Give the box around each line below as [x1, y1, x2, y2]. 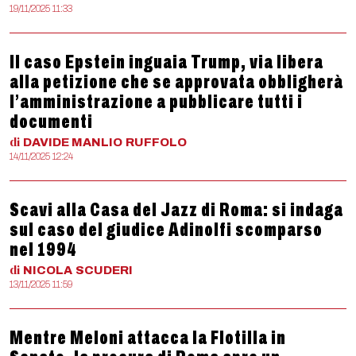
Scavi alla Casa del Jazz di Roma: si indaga [10, 199, 343, 220]
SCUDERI [75, 264, 133, 277]
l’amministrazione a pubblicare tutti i [10, 91, 303, 112]
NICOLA [23, 264, 72, 277]
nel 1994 [10, 239, 77, 260]
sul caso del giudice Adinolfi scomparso [10, 219, 323, 240]
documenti [10, 111, 93, 132]
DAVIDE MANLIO [23, 136, 122, 149]
